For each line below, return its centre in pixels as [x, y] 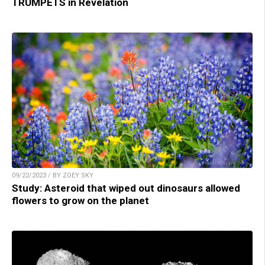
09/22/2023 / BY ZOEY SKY [53, 176]
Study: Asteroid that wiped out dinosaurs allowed [126, 188]
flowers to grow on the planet [80, 201]
